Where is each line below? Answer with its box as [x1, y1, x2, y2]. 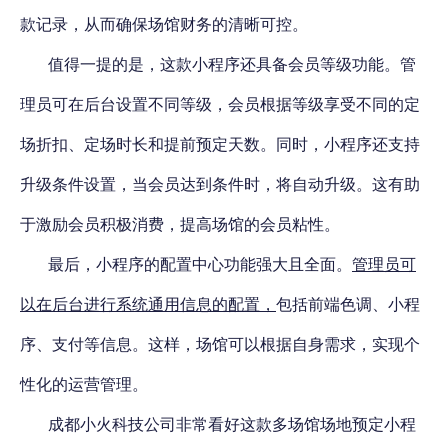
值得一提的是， [48, 53, 160, 74]
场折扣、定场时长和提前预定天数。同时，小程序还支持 [20, 133, 420, 154]
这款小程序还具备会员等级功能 [160, 53, 384, 74]
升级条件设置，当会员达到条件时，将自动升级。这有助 [20, 173, 420, 194]
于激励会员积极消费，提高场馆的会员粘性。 [20, 213, 340, 234]
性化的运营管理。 [20, 373, 148, 394]
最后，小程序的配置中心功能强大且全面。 [48, 253, 352, 274]
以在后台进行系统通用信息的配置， [20, 293, 276, 314]
